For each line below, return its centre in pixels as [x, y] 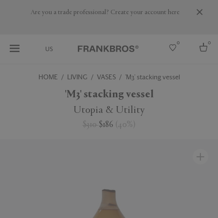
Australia [19, 117]
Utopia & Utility [109, 111]
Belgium [19, 126]
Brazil [15, 135]
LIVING [77, 77]
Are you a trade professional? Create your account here [105, 12]
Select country [32, 92]
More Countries [28, 144]
